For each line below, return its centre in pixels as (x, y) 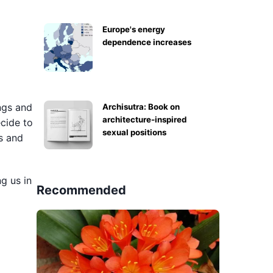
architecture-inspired (144, 119)
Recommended (81, 190)
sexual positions (134, 132)
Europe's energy (134, 29)
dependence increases (147, 42)
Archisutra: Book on (141, 107)
